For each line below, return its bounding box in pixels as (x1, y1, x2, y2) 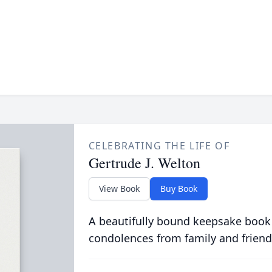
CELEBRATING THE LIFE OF (88, 139, 230, 152)
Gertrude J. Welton (88, 153, 200, 172)
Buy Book (160, 183, 197, 194)
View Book (98, 183, 140, 194)
